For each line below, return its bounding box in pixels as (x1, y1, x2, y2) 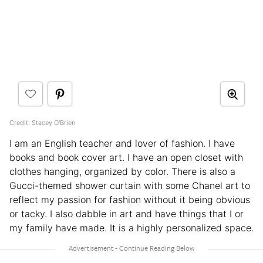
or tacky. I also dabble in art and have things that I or (9, 208, 244, 220)
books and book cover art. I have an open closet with (9, 151, 243, 164)
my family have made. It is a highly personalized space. (9, 222, 254, 234)
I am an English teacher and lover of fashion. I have (9, 137, 235, 150)
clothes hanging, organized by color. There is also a (9, 166, 235, 178)
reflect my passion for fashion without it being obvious (9, 194, 250, 206)
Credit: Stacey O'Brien (9, 119, 75, 127)
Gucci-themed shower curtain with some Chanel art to (9, 180, 250, 192)
